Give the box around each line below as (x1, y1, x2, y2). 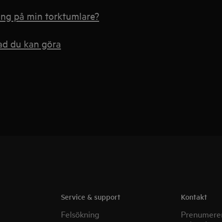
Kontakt (180, 191, 207, 202)
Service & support (61, 191, 121, 202)
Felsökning (61, 208, 100, 220)
